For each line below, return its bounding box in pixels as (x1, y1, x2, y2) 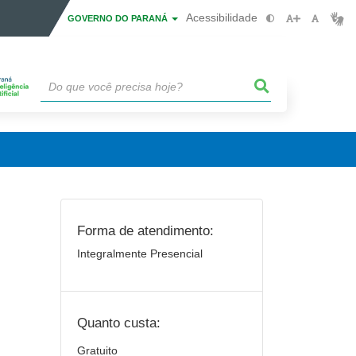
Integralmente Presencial (77, 247, 203, 260)
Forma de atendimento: (77, 222, 214, 238)
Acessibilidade (186, 11, 257, 24)
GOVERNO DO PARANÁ (68, 14, 170, 23)
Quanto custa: (77, 315, 161, 331)
